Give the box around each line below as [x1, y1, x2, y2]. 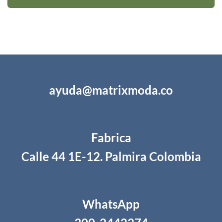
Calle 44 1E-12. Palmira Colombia [21, 149, 201, 164]
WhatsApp [82, 196, 140, 211]
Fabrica [91, 130, 131, 145]
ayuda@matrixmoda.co [49, 82, 173, 97]
